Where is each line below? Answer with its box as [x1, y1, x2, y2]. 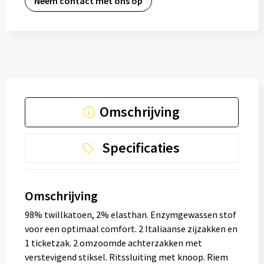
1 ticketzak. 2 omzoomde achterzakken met [24, 237, 202, 249]
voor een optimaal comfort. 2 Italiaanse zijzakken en [24, 223, 237, 235]
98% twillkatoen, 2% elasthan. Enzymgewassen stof [24, 209, 236, 220]
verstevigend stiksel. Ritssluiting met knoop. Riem [24, 251, 228, 263]
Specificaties [102, 138, 180, 157]
